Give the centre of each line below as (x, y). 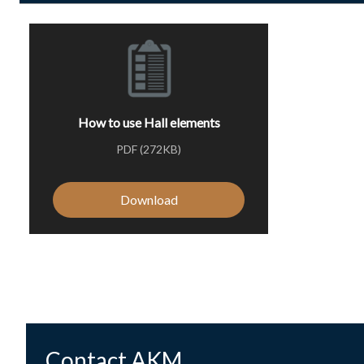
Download (149, 199)
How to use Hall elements (149, 122)
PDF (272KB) (149, 149)
